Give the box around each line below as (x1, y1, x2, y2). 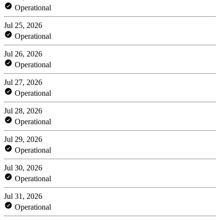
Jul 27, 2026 (4, 78, 42, 86)
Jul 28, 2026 (4, 106, 42, 115)
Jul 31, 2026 (4, 192, 42, 200)
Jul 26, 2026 (4, 49, 42, 58)
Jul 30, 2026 (4, 163, 42, 172)
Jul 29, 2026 (4, 135, 42, 143)
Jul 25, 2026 (4, 21, 42, 29)
